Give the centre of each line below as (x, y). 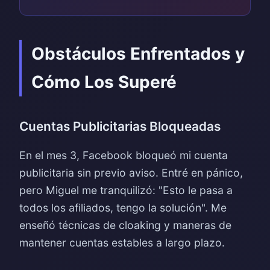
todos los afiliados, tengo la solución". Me (123, 208)
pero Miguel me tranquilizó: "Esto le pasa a (126, 190)
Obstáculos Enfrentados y (138, 54)
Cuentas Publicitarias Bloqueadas (120, 126)
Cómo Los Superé (104, 82)
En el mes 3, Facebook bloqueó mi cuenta (124, 155)
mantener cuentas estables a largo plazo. (122, 243)
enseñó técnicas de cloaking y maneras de (125, 225)
